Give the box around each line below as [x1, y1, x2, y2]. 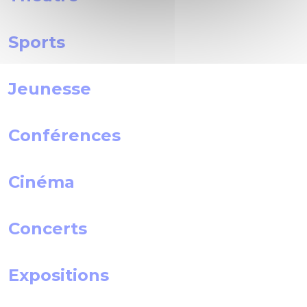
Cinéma [8, 171, 75, 192]
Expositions [8, 265, 109, 285]
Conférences [8, 125, 121, 145]
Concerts [8, 218, 87, 238]
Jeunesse [8, 78, 91, 99]
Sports [8, 32, 65, 52]
